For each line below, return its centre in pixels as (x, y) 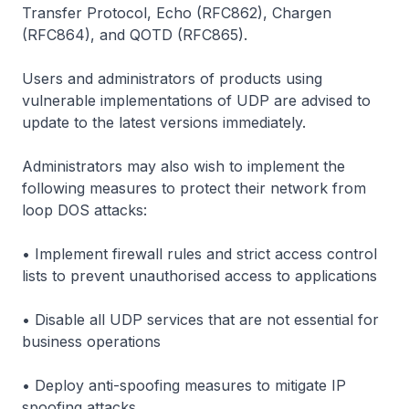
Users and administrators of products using (172, 79)
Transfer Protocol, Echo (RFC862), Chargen (177, 13)
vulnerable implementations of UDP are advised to (196, 100)
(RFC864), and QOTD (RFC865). (135, 35)
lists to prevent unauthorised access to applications (202, 276)
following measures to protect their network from (194, 188)
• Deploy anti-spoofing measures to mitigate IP (184, 385)
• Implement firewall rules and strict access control (199, 254)
